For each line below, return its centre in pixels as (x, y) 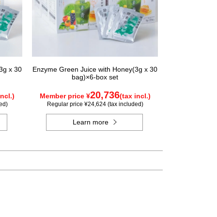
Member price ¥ (65, 96)
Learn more (91, 122)
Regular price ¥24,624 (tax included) (95, 104)
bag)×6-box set (95, 77)
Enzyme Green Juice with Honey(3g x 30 (95, 69)
